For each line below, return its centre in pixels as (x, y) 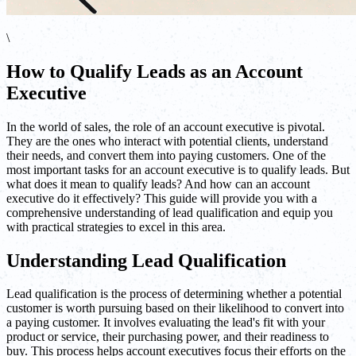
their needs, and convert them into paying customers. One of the (166, 155)
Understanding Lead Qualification (146, 260)
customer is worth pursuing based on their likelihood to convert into (175, 308)
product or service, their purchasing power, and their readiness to (168, 337)
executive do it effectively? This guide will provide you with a (162, 198)
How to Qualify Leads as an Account (155, 71)
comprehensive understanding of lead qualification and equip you (170, 212)
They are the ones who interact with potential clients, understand (167, 141)
